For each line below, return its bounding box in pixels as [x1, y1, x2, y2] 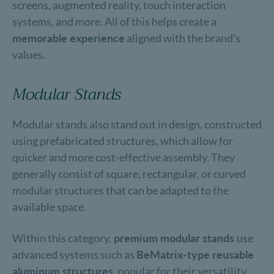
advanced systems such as [12, 248, 136, 261]
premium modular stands [111, 231, 237, 245]
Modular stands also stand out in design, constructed [12, 117, 262, 131]
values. [12, 48, 45, 61]
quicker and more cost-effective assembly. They [12, 150, 235, 164]
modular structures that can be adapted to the [12, 183, 229, 197]
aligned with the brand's [125, 31, 240, 45]
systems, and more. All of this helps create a [12, 15, 217, 28]
